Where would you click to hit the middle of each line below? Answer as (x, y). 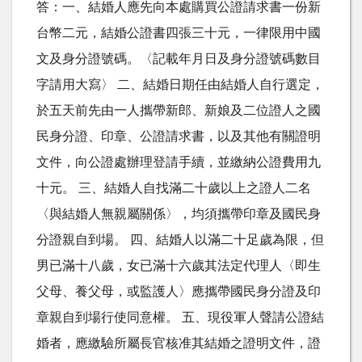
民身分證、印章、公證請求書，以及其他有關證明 (179, 136)
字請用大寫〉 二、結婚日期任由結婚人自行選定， (180, 84)
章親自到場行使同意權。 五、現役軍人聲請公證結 (180, 317)
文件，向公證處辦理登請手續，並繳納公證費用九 (179, 162)
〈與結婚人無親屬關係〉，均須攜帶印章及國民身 (179, 214)
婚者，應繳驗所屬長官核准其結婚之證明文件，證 (179, 343)
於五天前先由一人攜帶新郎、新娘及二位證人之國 (179, 110)
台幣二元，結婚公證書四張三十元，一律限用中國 (179, 33)
